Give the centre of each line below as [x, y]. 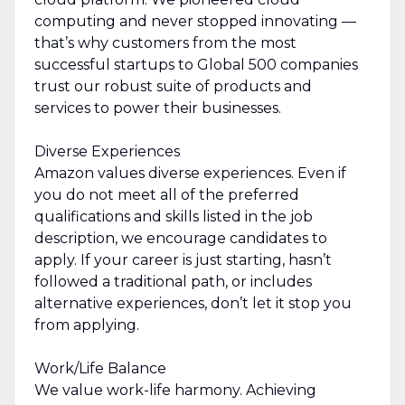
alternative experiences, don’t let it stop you [193, 303]
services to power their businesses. [157, 108]
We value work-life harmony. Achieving [175, 390]
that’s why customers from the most [165, 42]
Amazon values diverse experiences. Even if [190, 173]
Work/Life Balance [100, 368]
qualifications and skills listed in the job [173, 216]
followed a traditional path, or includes [173, 281]
